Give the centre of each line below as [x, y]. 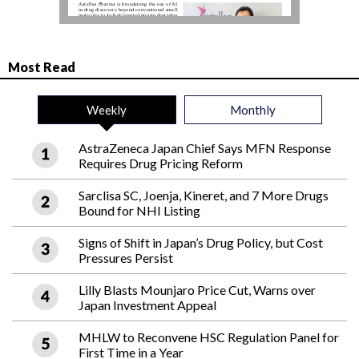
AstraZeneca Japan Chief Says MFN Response [205, 148]
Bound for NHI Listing [139, 211]
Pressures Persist [126, 258]
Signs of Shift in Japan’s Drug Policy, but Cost [201, 243]
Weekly [107, 110]
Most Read [42, 67]
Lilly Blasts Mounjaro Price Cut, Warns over [197, 290]
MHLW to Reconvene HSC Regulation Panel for [209, 337]
